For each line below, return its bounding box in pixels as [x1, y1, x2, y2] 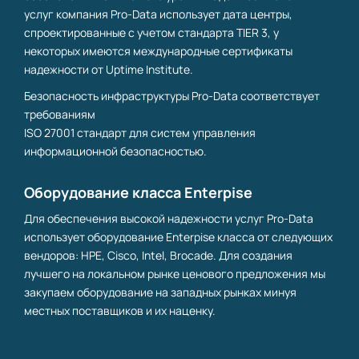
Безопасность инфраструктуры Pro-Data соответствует [24, 88, 320, 104]
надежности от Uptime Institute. [24, 62, 193, 78]
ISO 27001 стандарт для [24, 125, 148, 141]
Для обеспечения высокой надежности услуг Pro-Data [24, 211, 313, 227]
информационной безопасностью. [24, 143, 207, 159]
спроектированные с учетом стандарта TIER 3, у [24, 25, 279, 41]
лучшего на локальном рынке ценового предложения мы [24, 266, 325, 282]
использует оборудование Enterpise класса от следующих [24, 229, 333, 245]
